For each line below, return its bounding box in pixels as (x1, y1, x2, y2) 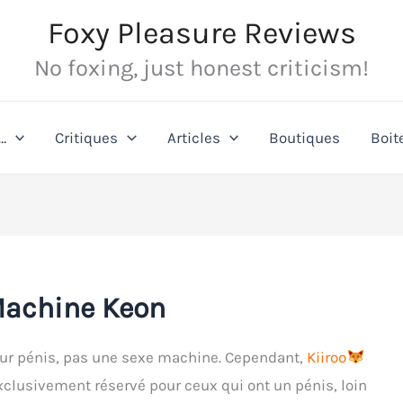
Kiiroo (307, 348, 347, 366)
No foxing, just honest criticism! (34, 55, 369, 81)
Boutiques (268, 128, 340, 147)
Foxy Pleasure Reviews (47, 15, 356, 51)
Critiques (55, 128, 119, 147)
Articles (166, 128, 220, 147)
